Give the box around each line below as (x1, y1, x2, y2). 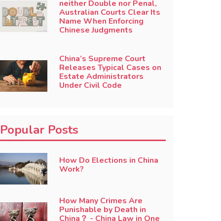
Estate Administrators (59, 71, 144, 82)
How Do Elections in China (59, 154, 158, 166)
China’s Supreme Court (59, 53, 146, 64)
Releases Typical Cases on (59, 62, 161, 73)
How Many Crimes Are (59, 195, 143, 206)
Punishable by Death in (59, 204, 146, 215)
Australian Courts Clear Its (59, 7, 160, 18)
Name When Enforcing (59, 16, 144, 27)
